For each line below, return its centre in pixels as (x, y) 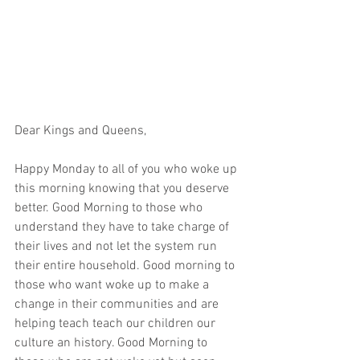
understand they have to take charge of (123, 227)
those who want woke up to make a (113, 285)
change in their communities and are (118, 305)
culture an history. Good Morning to (112, 343)
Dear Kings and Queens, (80, 131)
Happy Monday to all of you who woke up (127, 170)
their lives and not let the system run (117, 247)
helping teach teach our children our (117, 324)
